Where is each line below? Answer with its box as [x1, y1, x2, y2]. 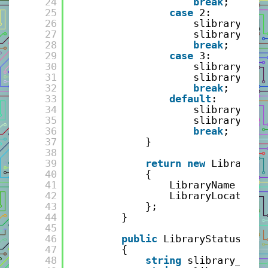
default [169, 92, 211, 105]
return [145, 157, 181, 169]
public [121, 232, 157, 245]
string [145, 254, 181, 266]
